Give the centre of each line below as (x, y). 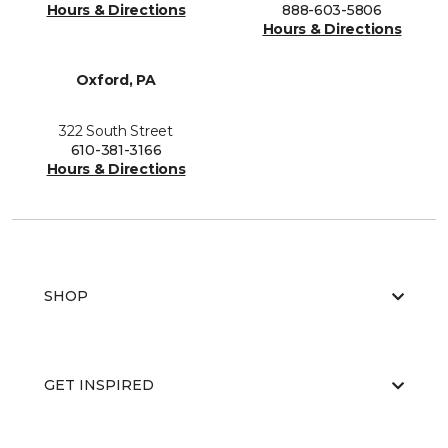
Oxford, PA (116, 80)
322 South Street (116, 131)
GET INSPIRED (99, 385)
